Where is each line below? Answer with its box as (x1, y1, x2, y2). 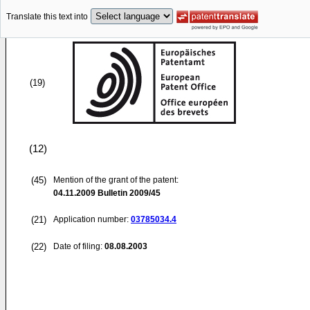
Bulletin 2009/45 (95, 188, 161, 198)
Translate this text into (6, 12, 88, 22)
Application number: (53, 215, 131, 224)
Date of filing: (53, 241, 102, 251)
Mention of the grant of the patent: (53, 175, 179, 185)
